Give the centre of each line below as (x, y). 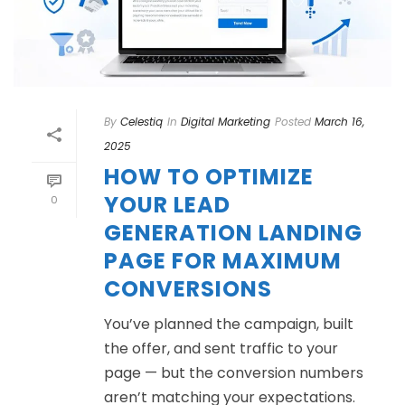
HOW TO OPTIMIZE (209, 176)
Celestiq (141, 121)
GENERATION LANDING (233, 232)
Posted (293, 121)
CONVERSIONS (188, 288)
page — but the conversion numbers (234, 372)
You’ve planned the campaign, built (229, 324)
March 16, (339, 121)
